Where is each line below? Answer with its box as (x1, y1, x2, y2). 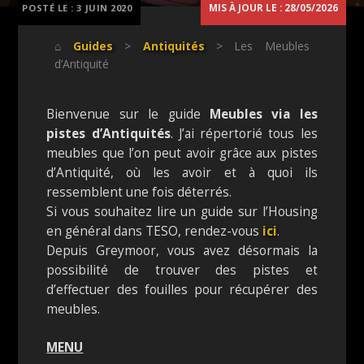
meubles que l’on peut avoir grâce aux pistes (46, 144, 318, 162)
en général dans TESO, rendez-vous (46, 222, 263, 240)
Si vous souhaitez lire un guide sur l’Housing (46, 202, 318, 220)
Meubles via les (200, 105, 318, 123)
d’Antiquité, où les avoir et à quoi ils (46, 163, 318, 181)
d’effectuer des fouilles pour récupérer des (46, 280, 318, 298)
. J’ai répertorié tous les (170, 124, 318, 142)
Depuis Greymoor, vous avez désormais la (46, 241, 318, 259)
